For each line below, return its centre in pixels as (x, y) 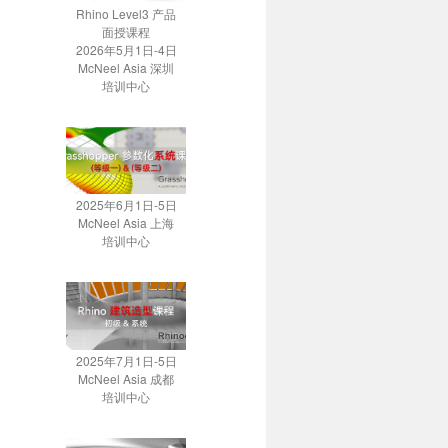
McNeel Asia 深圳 (126, 67)
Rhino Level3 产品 (126, 13)
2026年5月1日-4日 (126, 49)
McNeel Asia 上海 (126, 223)
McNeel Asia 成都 (126, 378)
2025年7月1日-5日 (126, 360)
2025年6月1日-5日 (126, 205)
